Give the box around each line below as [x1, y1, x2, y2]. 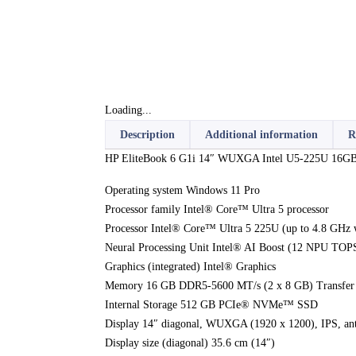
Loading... [105, 103, 152, 116]
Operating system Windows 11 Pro [105, 184, 260, 196]
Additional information [205, 128, 318, 141]
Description [120, 128, 175, 141]
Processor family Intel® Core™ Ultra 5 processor [105, 203, 329, 215]
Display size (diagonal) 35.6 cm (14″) [105, 336, 275, 349]
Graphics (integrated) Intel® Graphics [105, 260, 276, 273]
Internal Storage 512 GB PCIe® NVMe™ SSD [105, 298, 318, 311]
